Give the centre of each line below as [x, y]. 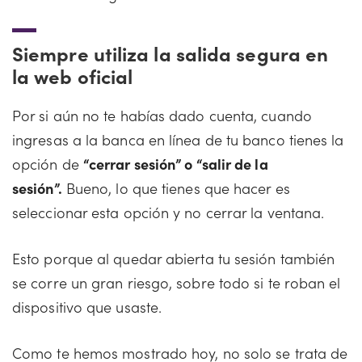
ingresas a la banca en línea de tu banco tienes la [178, 139]
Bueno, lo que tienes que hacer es [176, 188]
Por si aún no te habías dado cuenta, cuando [162, 115]
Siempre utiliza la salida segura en [170, 53]
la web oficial [73, 76]
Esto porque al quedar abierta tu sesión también [174, 258]
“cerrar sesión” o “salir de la [175, 164]
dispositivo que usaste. [87, 307]
